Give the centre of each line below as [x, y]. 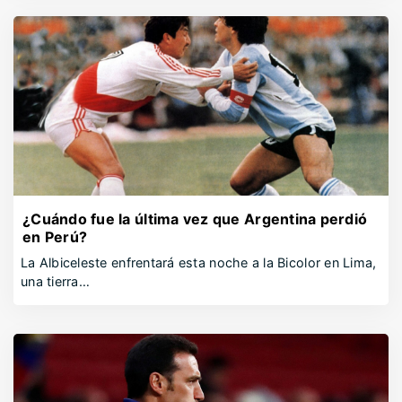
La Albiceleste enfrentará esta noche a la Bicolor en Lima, [199, 262]
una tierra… [55, 281]
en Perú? [55, 237]
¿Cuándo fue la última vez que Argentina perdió [195, 219]
